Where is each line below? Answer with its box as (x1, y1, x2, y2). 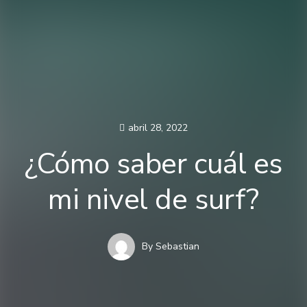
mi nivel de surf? (48, 180, 259, 219)
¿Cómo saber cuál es (24, 144, 283, 184)
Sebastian (156, 239, 199, 253)
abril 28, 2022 (128, 121, 188, 134)
